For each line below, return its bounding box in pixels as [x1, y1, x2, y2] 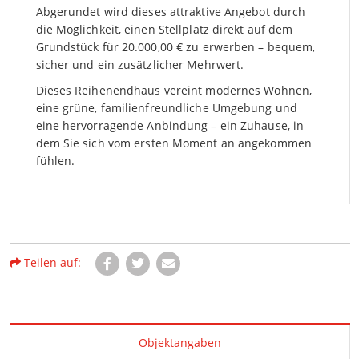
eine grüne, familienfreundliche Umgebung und [35, 100, 297, 116]
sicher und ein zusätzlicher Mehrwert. [35, 57, 244, 73]
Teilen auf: [20, 255, 81, 271]
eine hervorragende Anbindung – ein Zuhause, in [35, 118, 305, 134]
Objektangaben [138, 335, 221, 351]
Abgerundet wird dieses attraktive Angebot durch [35, 4, 306, 20]
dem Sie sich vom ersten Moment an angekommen [35, 135, 312, 151]
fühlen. [35, 153, 75, 169]
